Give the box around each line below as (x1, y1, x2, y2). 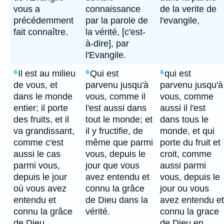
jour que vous (85, 160, 139, 170)
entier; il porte (13, 103, 68, 113)
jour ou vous (160, 183, 209, 193)
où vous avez (13, 183, 66, 193)
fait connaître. (13, 27, 68, 37)
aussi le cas (13, 149, 60, 159)
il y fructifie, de (85, 126, 143, 136)
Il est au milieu (18, 68, 75, 78)
